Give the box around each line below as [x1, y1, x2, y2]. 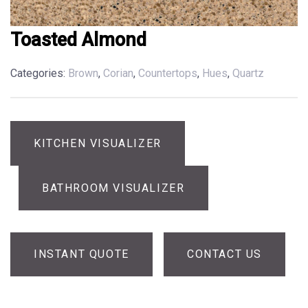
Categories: [10, 67, 65, 80]
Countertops [138, 67, 197, 80]
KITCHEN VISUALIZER [34, 136, 162, 150]
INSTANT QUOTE [34, 247, 129, 261]
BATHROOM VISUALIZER [42, 181, 185, 195]
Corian [103, 67, 133, 80]
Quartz [232, 67, 264, 80]
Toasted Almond [10, 29, 146, 51]
